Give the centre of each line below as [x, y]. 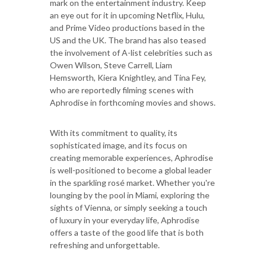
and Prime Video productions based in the [127, 28]
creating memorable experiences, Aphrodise [132, 158]
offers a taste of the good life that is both [127, 233]
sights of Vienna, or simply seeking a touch [129, 208]
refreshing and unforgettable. [105, 245]
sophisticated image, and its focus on [118, 145]
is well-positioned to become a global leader [131, 170]
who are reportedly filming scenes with [122, 90]
